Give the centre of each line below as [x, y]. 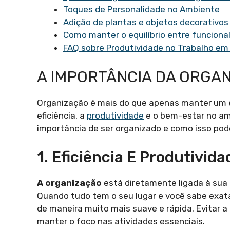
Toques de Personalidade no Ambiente [141, 9]
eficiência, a [62, 115]
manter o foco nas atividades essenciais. [121, 222]
